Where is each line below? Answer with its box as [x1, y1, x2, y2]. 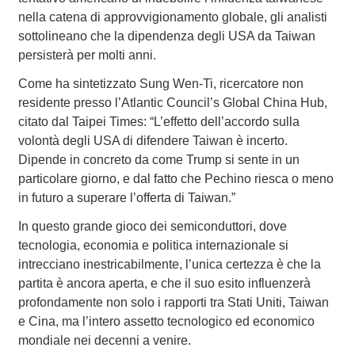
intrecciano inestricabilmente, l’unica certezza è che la [17, 258, 321, 272]
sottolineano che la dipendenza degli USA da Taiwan [17, 29, 315, 44]
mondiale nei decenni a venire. [17, 334, 191, 348]
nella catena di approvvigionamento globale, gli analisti [17, 10, 327, 25]
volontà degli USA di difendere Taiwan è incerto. [17, 134, 288, 148]
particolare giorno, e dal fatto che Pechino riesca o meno [17, 172, 334, 186]
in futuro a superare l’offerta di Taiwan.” [17, 191, 235, 205]
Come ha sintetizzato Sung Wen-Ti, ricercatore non [17, 77, 303, 91]
